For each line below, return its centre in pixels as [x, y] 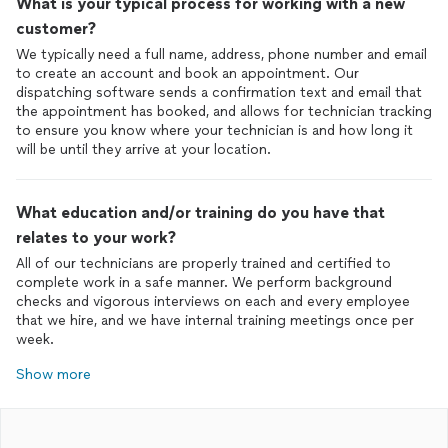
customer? [56, 28]
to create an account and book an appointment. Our [187, 73]
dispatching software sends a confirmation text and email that [219, 92]
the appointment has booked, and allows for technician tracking [224, 111]
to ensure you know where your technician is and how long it [214, 130]
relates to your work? [96, 237]
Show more [53, 374]
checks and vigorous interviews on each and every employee [213, 301]
